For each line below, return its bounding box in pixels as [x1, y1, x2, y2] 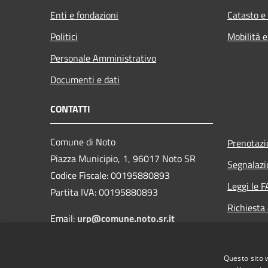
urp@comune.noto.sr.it [77, 211, 175, 226]
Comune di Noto [50, 134, 115, 149]
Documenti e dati [50, 72, 120, 87]
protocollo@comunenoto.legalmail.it [50, 244, 203, 259]
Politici [50, 29, 78, 44]
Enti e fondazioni [50, 7, 118, 22]
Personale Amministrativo [50, 50, 156, 65]
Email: [50, 211, 77, 226]
